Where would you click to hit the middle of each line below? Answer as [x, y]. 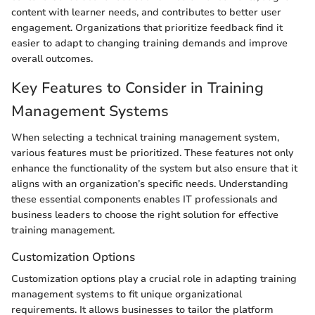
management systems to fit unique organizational [127, 295]
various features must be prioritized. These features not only [152, 153]
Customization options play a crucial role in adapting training [154, 279]
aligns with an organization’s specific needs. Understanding [150, 184]
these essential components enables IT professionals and [144, 200]
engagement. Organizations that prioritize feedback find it [147, 27]
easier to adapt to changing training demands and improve [149, 43]
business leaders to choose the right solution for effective [145, 215]
